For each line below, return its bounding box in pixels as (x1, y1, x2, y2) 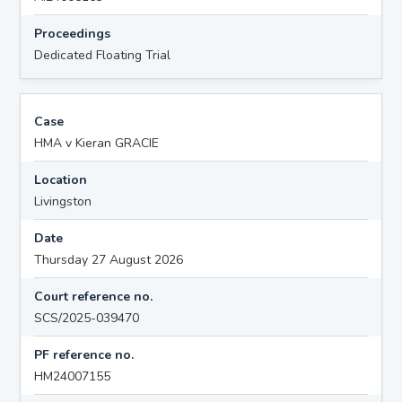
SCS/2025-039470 (34, 309, 140, 327)
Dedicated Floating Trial (34, 46, 171, 64)
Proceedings (34, 24, 111, 42)
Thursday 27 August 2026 (34, 250, 184, 268)
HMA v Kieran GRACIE (34, 134, 160, 152)
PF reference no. (34, 345, 135, 363)
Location (34, 170, 88, 188)
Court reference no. (34, 287, 153, 305)
